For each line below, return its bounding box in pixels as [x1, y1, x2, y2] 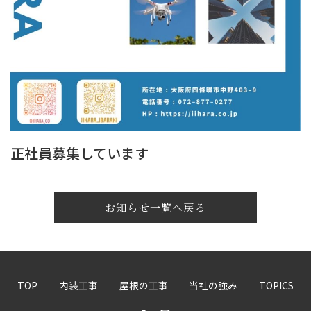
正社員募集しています [10, 143, 149, 164]
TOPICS [259, 278, 294, 293]
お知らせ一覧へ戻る [105, 200, 206, 215]
